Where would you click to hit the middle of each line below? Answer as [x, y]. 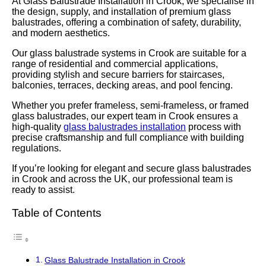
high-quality [38, 127]
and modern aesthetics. [61, 33]
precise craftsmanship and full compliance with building [128, 137]
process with [213, 127]
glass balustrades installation [125, 127]
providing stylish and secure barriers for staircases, [118, 75]
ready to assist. [43, 190]
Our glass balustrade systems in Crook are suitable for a [129, 53]
